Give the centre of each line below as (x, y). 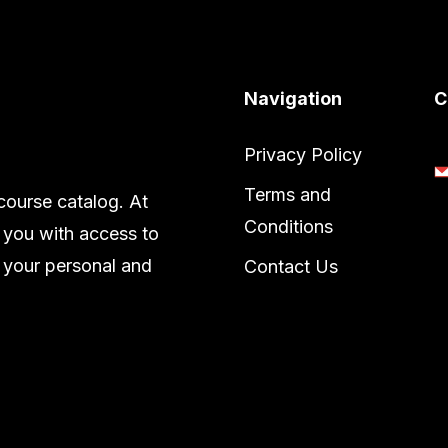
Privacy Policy (303, 154)
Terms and (287, 194)
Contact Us (291, 266)
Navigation (293, 98)
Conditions (288, 226)
